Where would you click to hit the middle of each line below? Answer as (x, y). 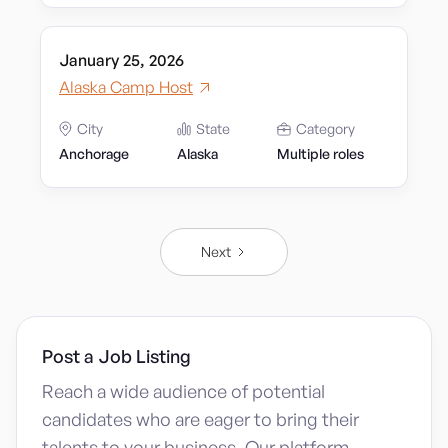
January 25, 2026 (121, 60)
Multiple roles (320, 153)
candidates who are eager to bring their (200, 419)
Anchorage (94, 153)
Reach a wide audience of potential (183, 391)
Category (325, 128)
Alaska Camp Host (126, 87)
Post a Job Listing (116, 356)
